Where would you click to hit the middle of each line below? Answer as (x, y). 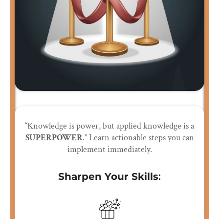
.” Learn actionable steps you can (138, 138)
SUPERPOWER (54, 138)
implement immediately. (109, 150)
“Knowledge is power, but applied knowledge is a (109, 126)
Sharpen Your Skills (108, 177)
